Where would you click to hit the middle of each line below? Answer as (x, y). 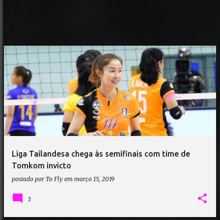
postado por (29, 179)
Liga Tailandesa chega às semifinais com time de (101, 154)
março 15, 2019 (94, 179)
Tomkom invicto (41, 165)
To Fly (54, 179)
